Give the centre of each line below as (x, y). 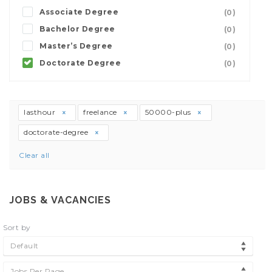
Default (25, 245)
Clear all (34, 155)
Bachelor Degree (77, 29)
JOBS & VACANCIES (60, 200)
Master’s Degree (76, 46)
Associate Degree (79, 12)
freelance (101, 112)
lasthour (41, 112)
